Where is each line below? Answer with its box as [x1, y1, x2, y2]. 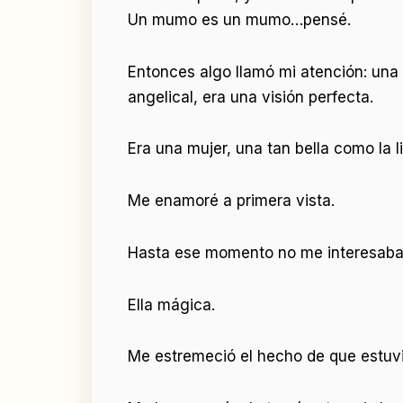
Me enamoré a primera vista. [128, 192, 335, 210]
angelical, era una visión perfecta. [128, 87, 373, 106]
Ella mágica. [128, 295, 215, 314]
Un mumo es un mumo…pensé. [128, 10, 351, 29]
